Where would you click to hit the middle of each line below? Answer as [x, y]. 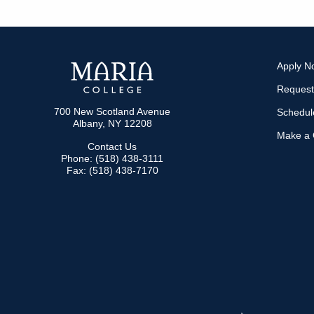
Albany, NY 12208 [112, 124]
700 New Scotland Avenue [112, 112]
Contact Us [112, 147]
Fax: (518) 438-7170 [112, 171]
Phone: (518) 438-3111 [112, 159]
